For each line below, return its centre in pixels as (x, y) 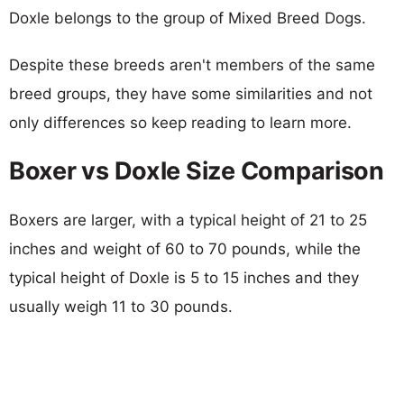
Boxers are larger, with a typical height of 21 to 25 (188, 220)
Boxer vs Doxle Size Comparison (197, 170)
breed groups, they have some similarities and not (191, 93)
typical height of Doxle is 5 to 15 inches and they (184, 277)
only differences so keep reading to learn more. (180, 122)
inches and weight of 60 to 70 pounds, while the (185, 248)
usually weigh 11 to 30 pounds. (121, 306)
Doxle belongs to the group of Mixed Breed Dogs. (188, 18)
